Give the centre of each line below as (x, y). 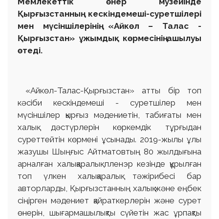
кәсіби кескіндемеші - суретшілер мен (109, 102)
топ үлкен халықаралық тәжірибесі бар (109, 176)
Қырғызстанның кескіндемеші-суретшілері (109, 13)
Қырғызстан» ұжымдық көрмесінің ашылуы (109, 38)
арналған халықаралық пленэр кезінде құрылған (109, 164)
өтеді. (30, 50)
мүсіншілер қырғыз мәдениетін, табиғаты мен (109, 115)
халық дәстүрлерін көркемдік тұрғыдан (109, 127)
